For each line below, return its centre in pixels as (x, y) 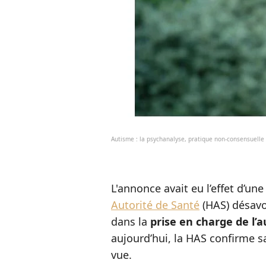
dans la (131, 221)
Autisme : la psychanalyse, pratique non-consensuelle (188, 139)
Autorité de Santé (155, 205)
